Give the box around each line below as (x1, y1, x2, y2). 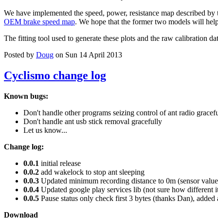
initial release (39, 159, 81, 168)
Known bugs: (4, 92, 48, 101)
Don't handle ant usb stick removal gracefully (23, 117, 162, 126)
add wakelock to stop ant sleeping (39, 168, 145, 177)
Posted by (4, 51, 36, 59)
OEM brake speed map (4, 18, 75, 26)
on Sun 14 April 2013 (54, 51, 122, 59)
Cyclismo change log (4, 69, 106, 82)
